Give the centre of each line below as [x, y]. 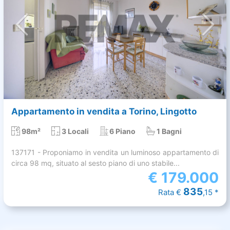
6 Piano [123, 131]
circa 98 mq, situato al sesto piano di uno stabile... [95, 163]
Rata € [171, 193]
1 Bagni [169, 131]
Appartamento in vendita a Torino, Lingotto [104, 112]
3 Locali [75, 131]
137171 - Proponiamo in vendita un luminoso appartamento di [115, 152]
